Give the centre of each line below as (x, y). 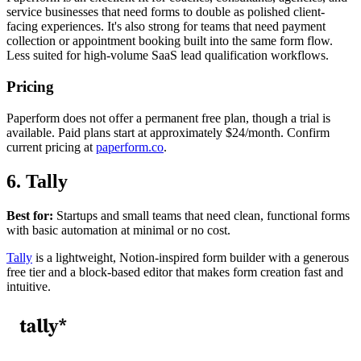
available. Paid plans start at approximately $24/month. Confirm (168, 132)
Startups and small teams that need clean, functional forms (201, 215)
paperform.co (130, 147)
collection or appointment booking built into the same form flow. (170, 41)
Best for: (30, 215)
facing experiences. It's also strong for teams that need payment (166, 27)
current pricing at (51, 147)
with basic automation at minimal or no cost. (118, 230)
